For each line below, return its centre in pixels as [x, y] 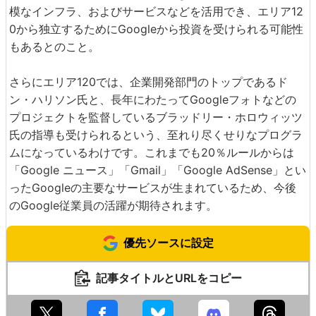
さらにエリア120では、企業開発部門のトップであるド [148, 81]
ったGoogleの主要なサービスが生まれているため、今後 [153, 187]
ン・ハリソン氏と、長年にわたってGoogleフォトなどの [153, 99]
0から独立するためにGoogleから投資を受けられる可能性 [156, 29]
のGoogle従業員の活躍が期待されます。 [113, 205]
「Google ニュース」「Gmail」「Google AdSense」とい [158, 170]
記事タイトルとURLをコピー [169, 278]
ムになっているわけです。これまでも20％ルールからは [152, 152]
